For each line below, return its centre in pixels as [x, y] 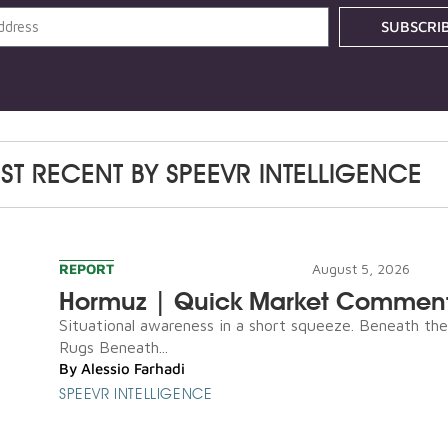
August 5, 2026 [360, 268]
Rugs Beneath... [113, 346]
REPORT [86, 268]
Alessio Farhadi [133, 368]
